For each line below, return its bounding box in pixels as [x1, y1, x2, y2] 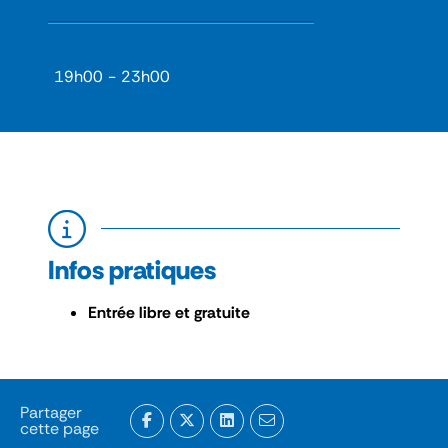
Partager [20, 401, 82, 423]
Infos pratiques [48, 252, 216, 287]
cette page [20, 417, 99, 439]
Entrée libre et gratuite [88, 301, 250, 323]
